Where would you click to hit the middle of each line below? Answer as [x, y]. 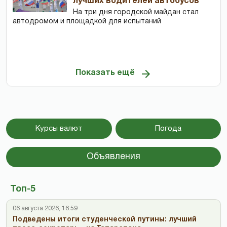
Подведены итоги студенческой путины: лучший [105, 219]
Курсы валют [59, 128]
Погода [168, 128]
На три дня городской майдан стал [136, 12]
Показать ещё [105, 73]
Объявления [113, 157]
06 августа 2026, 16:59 [45, 208]
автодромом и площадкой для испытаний [87, 21]
